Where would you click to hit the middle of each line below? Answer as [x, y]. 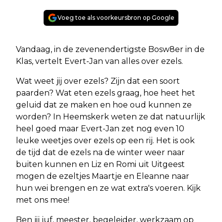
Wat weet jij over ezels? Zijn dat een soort [98, 81]
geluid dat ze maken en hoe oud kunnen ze [104, 105]
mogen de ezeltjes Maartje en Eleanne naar [103, 176]
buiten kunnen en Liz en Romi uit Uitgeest [100, 164]
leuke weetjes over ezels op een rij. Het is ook [105, 140]
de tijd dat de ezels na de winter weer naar [100, 152]
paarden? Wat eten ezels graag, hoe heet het [106, 93]
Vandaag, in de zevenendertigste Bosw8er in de [110, 49]
